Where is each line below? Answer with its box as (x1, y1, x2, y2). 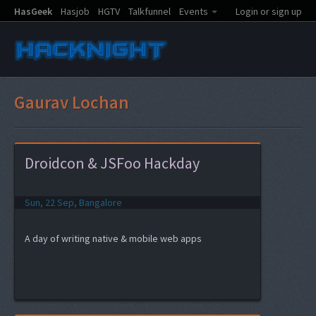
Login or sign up (236, 5, 302, 18)
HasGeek (14, 5, 52, 18)
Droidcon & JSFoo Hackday (25, 153, 200, 173)
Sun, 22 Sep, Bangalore (25, 196, 122, 209)
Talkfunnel (128, 5, 171, 18)
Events (179, 5, 208, 18)
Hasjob (61, 5, 90, 18)
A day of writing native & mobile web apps (25, 232, 202, 245)
